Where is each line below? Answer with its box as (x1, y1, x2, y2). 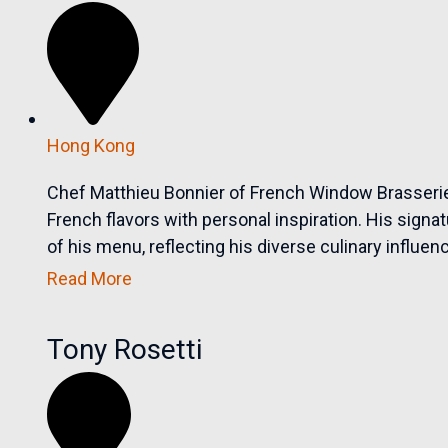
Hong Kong (47, 135, 136, 157)
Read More (47, 268, 133, 290)
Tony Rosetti (47, 333, 203, 367)
